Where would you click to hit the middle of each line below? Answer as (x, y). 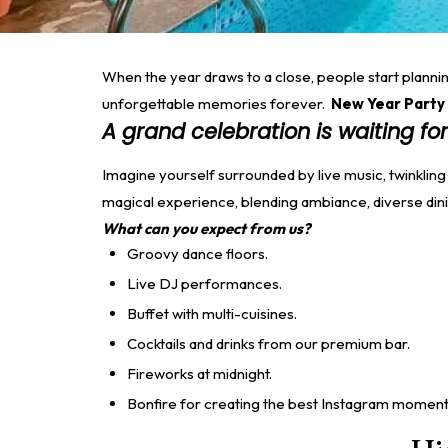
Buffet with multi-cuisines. (212, 313)
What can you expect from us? (206, 228)
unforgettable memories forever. (216, 103)
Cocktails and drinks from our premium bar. (270, 343)
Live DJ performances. (204, 283)
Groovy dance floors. (197, 253)
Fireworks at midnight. (199, 373)
